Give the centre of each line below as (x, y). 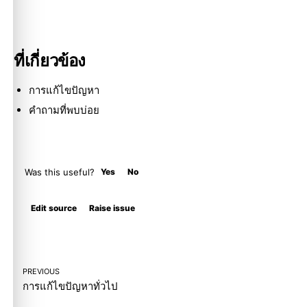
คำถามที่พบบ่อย (64, 110)
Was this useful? (60, 172)
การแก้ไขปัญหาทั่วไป (70, 286)
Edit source (54, 208)
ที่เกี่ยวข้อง (50, 61)
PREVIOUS (41, 271)
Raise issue (112, 208)
